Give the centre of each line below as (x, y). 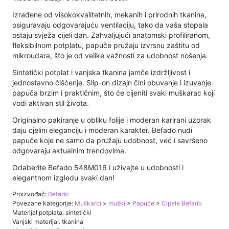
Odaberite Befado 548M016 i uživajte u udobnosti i (98, 167)
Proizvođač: (30, 194)
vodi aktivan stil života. (51, 103)
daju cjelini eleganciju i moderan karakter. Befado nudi (102, 130)
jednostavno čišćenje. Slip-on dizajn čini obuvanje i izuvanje (112, 82)
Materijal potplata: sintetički (52, 212)
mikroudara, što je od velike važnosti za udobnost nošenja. (110, 55)
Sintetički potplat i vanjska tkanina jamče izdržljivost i (101, 72)
